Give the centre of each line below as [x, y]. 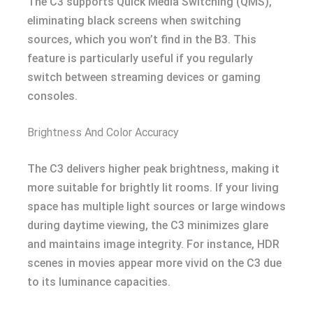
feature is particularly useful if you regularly [140, 58]
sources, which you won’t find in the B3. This [142, 39]
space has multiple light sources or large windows [156, 206]
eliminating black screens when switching [134, 21]
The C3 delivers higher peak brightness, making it [153, 169]
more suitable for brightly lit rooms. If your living [153, 188]
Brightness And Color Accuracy [103, 132]
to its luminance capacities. [99, 282]
